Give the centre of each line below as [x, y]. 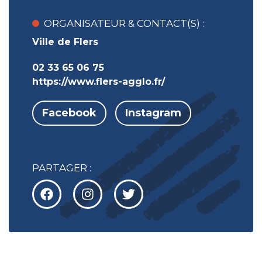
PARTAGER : [62, 168]
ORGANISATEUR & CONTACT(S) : [124, 23]
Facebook [69, 113]
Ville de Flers [65, 42]
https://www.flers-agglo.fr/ [99, 82]
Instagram [153, 113]
